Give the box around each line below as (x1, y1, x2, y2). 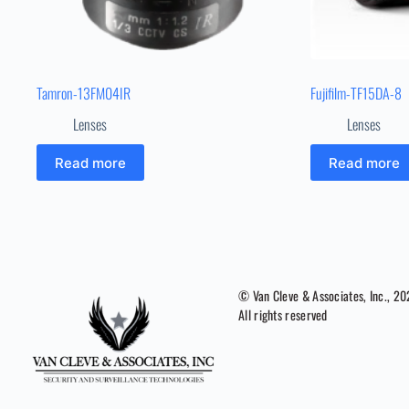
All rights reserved (238, 304, 328, 324)
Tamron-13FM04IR (37, 82, 131, 105)
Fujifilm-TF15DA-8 (309, 82, 402, 105)
